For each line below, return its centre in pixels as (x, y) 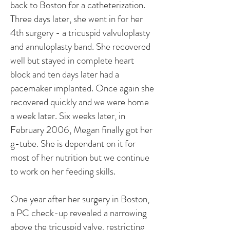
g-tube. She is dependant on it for (73, 143)
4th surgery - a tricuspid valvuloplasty (80, 33)
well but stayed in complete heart (72, 60)
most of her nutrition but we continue (80, 157)
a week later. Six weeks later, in (68, 116)
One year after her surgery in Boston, (80, 199)
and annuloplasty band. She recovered (80, 46)
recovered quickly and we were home (80, 102)
